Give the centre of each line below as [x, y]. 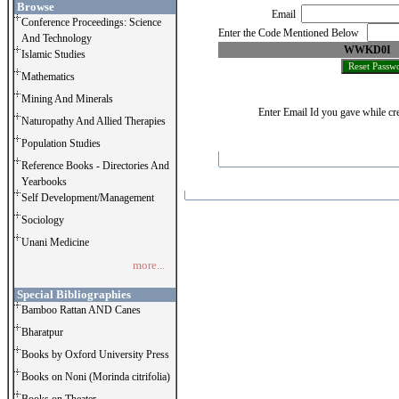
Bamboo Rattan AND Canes [81, 310]
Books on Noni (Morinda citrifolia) [96, 377]
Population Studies [61, 143]
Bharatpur [42, 332]
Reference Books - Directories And [95, 166]
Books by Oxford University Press [95, 354]
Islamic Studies [53, 54]
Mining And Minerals [67, 99]
